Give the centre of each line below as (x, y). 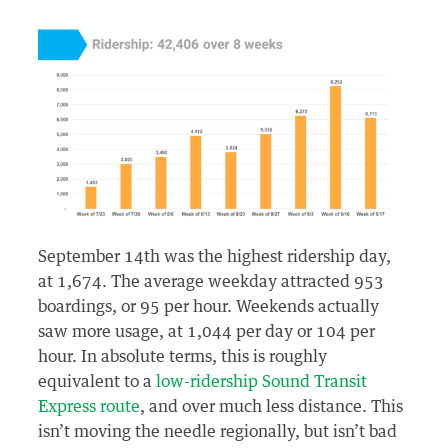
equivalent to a (97, 381)
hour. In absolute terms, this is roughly (183, 356)
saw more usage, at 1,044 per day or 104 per (207, 331)
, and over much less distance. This (272, 406)
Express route (89, 406)
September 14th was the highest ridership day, (215, 256)
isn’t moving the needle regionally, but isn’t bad (218, 431)
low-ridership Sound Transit (262, 381)
